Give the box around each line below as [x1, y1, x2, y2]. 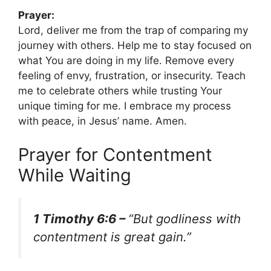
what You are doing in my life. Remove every [18, 54, 234, 67]
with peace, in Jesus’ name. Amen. [18, 115, 187, 127]
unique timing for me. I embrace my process [18, 100, 231, 112]
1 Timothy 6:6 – [33, 211, 128, 226]
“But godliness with [128, 211, 241, 226]
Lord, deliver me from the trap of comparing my [18, 24, 248, 36]
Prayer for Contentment [18, 143, 212, 165]
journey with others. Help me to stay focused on [18, 39, 252, 51]
